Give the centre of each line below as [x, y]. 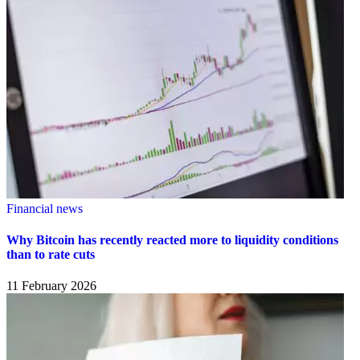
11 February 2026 [51, 286]
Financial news [45, 208]
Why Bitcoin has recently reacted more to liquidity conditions [172, 239]
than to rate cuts [51, 254]
